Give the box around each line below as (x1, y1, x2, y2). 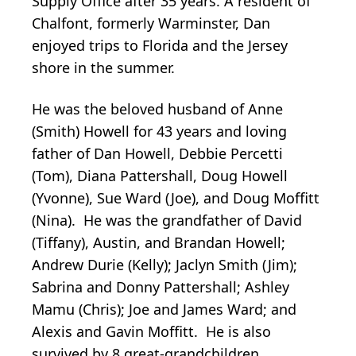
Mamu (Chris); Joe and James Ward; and (32, 300, 296, 319)
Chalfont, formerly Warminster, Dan (32, 14, 270, 33)
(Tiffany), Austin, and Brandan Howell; (32, 233, 285, 253)
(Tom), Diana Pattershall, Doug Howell (32, 166, 288, 186)
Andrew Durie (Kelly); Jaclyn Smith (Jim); (32, 255, 297, 275)
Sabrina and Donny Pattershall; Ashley (32, 277, 289, 297)
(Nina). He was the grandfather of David (32, 211, 302, 230)
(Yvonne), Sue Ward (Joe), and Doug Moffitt (32, 188, 319, 208)
